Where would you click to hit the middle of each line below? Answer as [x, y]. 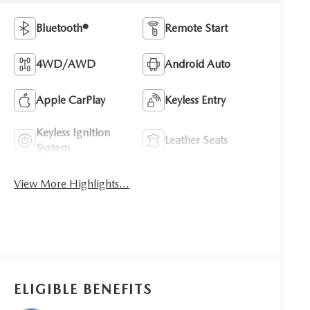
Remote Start [197, 28]
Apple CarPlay [71, 100]
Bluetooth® [63, 28]
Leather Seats [197, 140]
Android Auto [198, 64]
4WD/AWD [66, 64]
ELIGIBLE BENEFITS [83, 290]
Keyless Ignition [73, 132]
